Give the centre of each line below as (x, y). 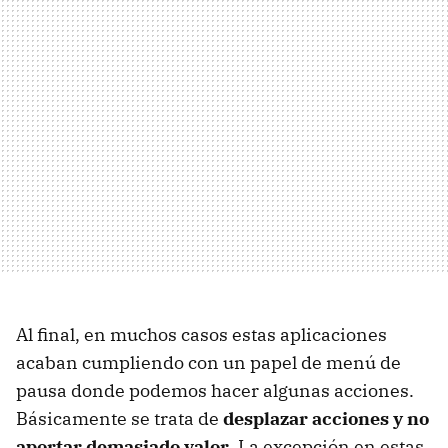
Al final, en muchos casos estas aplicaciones (201, 334)
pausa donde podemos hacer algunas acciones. (215, 390)
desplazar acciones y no (326, 418)
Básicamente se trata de (119, 418)
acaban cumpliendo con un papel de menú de (208, 362)
